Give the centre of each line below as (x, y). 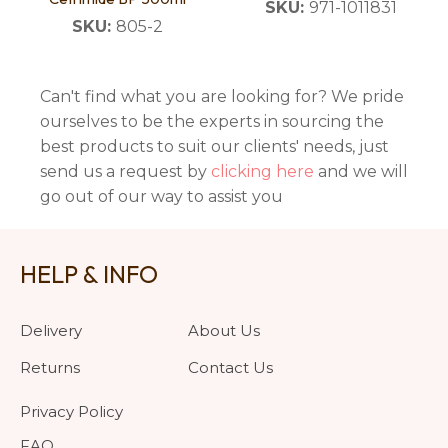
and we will (361, 172)
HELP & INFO (89, 274)
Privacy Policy (71, 412)
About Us (224, 331)
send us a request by (125, 172)
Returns (50, 368)
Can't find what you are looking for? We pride (222, 97)
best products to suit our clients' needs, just (214, 147)
